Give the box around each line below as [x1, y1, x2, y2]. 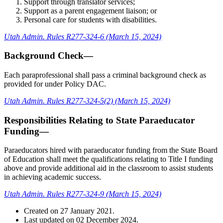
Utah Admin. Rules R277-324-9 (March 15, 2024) [4, 190, 161, 199]
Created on [24, 207, 60, 216]
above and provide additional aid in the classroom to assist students [4, 164, 213, 173]
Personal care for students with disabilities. [24, 15, 157, 24]
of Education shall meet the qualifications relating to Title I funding [4, 155, 213, 164]
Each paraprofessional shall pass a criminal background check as [4, 71, 206, 79]
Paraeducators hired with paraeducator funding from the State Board [4, 146, 218, 155]
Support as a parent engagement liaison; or [24, 6, 157, 15]
